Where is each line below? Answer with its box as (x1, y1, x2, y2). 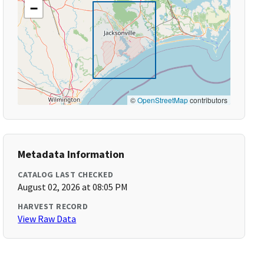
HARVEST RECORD (18, 201, 88, 212)
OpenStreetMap (137, 95, 188, 105)
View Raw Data (18, 213, 77, 225)
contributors (187, 95, 227, 105)
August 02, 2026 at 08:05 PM (18, 181, 128, 193)
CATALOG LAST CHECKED (18, 169, 114, 180)
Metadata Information (18, 147, 125, 161)
